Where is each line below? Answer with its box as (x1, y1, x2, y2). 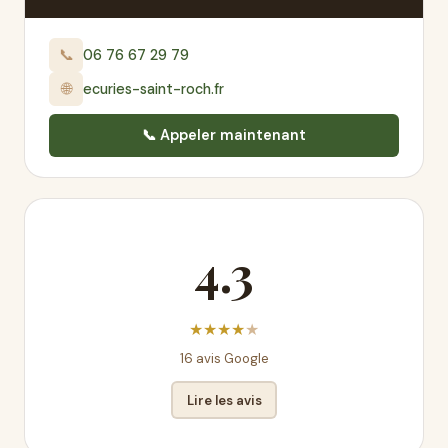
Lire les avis (186, 391, 262, 409)
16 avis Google (179, 350, 269, 367)
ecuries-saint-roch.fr (83, 79, 224, 98)
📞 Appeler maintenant (142, 126, 306, 144)
